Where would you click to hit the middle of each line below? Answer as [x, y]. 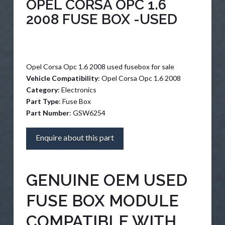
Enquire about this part [75, 138]
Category [42, 89]
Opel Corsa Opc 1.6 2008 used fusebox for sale [100, 66]
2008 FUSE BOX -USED [101, 19]
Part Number [47, 113]
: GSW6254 [87, 113]
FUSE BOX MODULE [102, 201]
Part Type [42, 101]
